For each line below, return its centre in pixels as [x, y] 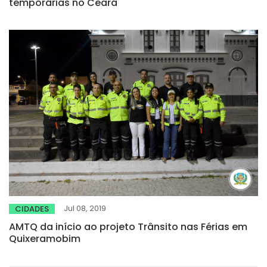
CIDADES [32, 209]
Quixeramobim [45, 239]
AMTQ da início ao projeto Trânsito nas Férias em [128, 227]
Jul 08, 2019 [85, 209]
